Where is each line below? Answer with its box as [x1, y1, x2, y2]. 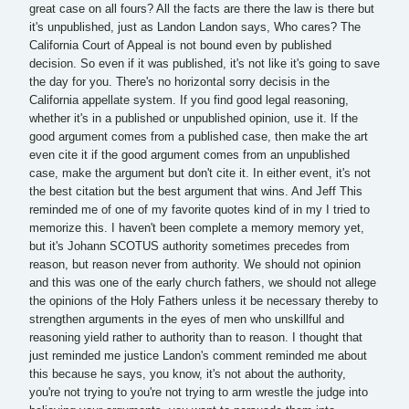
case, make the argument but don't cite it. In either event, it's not [29, 166, 371, 180]
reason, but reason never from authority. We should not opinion [29, 257, 361, 271]
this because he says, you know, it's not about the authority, [29, 367, 346, 381]
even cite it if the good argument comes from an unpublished [29, 148, 350, 162]
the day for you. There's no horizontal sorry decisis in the [29, 75, 330, 89]
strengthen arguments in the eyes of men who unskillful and [29, 312, 344, 326]
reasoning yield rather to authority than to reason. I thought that [29, 330, 362, 344]
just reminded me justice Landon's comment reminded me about [29, 349, 367, 362]
